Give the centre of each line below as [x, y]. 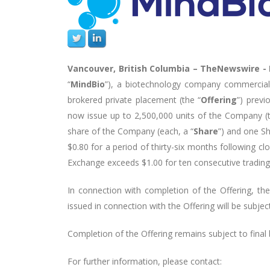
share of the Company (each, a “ [130, 131]
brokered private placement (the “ [134, 100]
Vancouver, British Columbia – [134, 68]
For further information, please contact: [145, 261]
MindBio [88, 84]
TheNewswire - [234, 68]
